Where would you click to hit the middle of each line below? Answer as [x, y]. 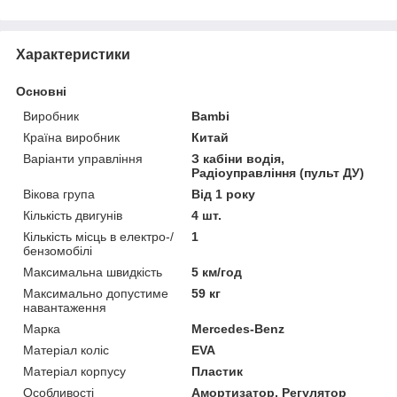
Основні [41, 91]
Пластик [218, 371]
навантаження [65, 307]
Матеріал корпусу [74, 371]
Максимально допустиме [96, 293]
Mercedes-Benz [238, 328]
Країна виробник [71, 137]
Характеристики [73, 54]
